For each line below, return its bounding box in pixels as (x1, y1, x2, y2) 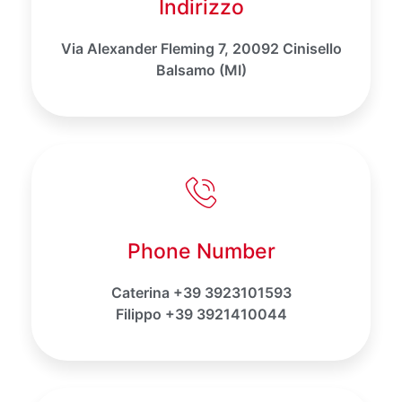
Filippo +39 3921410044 (115, 304, 287, 323)
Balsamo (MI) (155, 60, 247, 79)
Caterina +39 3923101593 (110, 283, 292, 301)
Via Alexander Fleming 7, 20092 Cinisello (60, 39, 342, 57)
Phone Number (127, 238, 275, 264)
